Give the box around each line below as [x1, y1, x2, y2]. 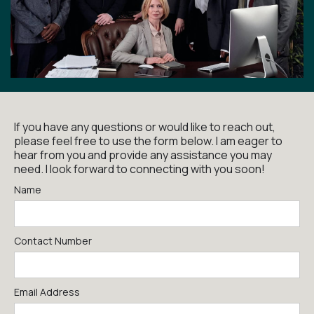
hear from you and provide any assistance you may [14, 146, 272, 163]
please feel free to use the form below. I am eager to [14, 132, 282, 149]
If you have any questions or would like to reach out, [14, 118, 275, 135]
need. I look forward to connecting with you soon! [14, 161, 265, 177]
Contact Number [14, 233, 92, 247]
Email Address [14, 285, 80, 299]
